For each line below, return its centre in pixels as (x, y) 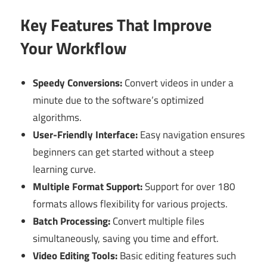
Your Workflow (74, 48)
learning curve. (65, 170)
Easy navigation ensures (192, 135)
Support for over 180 (189, 187)
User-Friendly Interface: (86, 135)
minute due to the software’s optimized (119, 100)
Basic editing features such (177, 256)
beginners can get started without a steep (124, 152)
